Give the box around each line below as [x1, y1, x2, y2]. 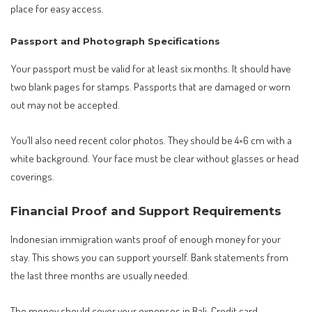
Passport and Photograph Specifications [10, 36, 220, 47]
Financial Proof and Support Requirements [10, 203, 281, 218]
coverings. [10, 169, 54, 184]
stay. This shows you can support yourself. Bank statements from [10, 249, 288, 264]
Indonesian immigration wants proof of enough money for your [10, 231, 281, 246]
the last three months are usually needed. [10, 267, 189, 282]
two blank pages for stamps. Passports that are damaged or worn [10, 79, 290, 93]
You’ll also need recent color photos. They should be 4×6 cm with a [10, 133, 292, 148]
